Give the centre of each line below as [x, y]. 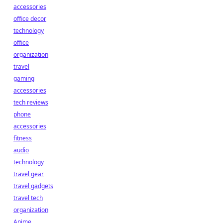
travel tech [28, 198]
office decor [30, 19]
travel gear [29, 174]
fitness [23, 138]
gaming [24, 78]
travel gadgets [33, 186]
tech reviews [31, 102]
